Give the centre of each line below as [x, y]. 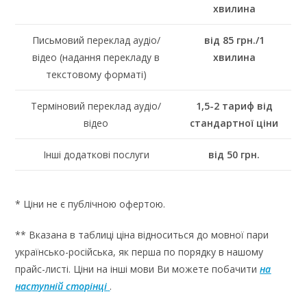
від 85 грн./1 [234, 40]
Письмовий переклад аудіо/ [96, 40]
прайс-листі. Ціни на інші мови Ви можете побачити [138, 269]
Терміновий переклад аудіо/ [96, 106]
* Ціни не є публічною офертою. [90, 204]
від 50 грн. [234, 154]
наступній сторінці [61, 286]
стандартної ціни [234, 123]
